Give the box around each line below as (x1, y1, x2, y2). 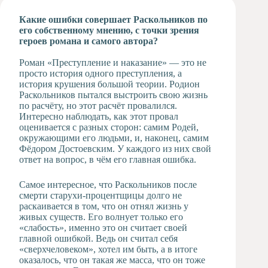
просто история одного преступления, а (19, 68, 182, 78)
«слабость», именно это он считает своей (19, 223, 187, 233)
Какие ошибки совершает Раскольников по (19, 14, 208, 25)
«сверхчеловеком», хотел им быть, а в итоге (19, 244, 197, 254)
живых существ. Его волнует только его (19, 212, 183, 222)
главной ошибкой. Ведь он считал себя (19, 233, 178, 243)
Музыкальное (57, 36, 112, 46)
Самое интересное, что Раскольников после (19, 179, 197, 190)
